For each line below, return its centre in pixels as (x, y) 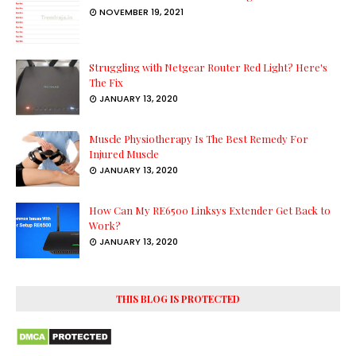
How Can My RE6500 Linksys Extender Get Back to (210, 211)
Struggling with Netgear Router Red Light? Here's (208, 68)
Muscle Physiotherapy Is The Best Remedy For (199, 139)
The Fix (106, 83)
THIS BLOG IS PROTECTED (178, 299)
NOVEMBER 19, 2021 (141, 12)
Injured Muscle (124, 154)
